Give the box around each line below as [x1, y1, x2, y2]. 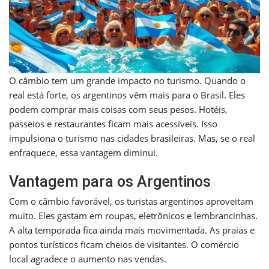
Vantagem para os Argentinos [9, 173, 211, 191]
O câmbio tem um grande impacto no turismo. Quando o [9, 74, 246, 87]
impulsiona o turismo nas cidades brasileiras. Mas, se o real [9, 132, 255, 145]
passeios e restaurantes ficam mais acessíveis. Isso [9, 118, 217, 130]
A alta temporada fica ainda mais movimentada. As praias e [9, 224, 255, 237]
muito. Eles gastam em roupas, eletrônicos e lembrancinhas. [9, 210, 258, 222]
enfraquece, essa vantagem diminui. [9, 147, 158, 159]
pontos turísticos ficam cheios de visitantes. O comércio [9, 238, 239, 251]
